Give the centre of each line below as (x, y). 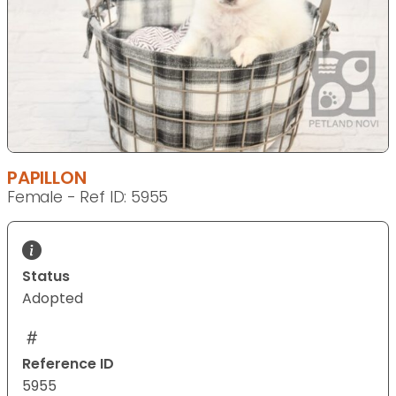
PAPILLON (47, 178)
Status (46, 277)
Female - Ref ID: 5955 (88, 198)
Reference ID (68, 364)
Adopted (53, 299)
